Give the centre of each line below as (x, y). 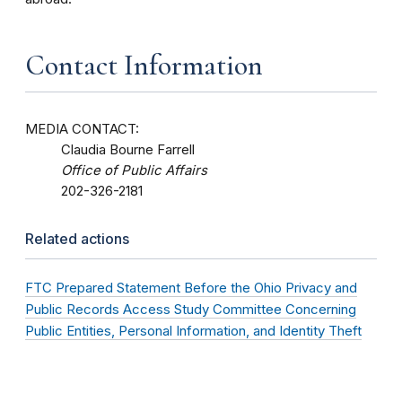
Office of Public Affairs (134, 170)
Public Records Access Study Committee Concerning (191, 309)
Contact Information (144, 65)
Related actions (77, 238)
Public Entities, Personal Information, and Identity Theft (193, 330)
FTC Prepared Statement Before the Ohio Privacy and (191, 287)
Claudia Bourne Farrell (128, 149)
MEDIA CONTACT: (82, 129)
